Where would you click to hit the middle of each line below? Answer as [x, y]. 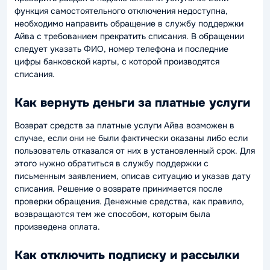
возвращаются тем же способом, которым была [112, 214]
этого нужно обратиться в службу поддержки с [111, 163]
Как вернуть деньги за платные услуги [132, 103]
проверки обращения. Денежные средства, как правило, [129, 201]
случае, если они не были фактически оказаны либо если [131, 138]
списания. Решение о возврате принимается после [118, 189]
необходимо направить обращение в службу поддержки [129, 24]
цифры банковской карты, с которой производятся [117, 61]
